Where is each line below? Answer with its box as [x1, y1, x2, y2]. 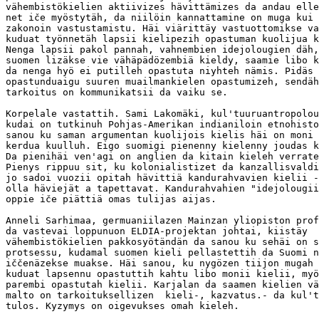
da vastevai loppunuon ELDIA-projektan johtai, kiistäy [6, 226, 313, 236]
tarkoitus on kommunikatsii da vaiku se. [6, 87, 228, 98]
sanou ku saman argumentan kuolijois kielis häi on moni [6, 130, 313, 140]
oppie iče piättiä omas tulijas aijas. [6, 194, 216, 204]
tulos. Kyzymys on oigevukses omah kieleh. [6, 300, 239, 311]
